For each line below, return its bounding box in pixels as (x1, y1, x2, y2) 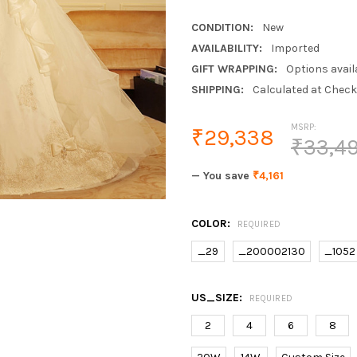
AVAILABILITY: (191, 41, 262, 55)
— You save (191, 168, 249, 182)
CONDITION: (191, 21, 253, 35)
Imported (270, 41, 320, 55)
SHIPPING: (191, 82, 244, 96)
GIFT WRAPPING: (191, 61, 277, 76)
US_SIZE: (191, 290, 245, 304)
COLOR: (191, 216, 233, 230)
